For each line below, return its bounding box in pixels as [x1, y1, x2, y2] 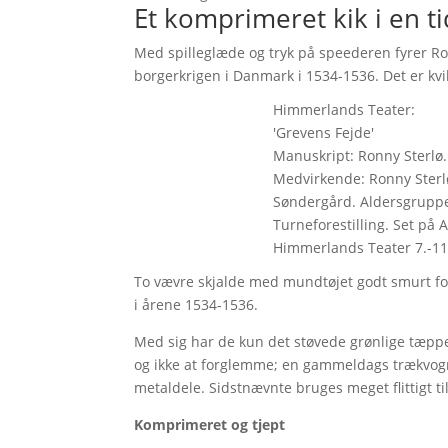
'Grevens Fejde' [272, 122, 374, 142]
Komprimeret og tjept [134, 414, 286, 434]
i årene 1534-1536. [134, 294, 263, 314]
